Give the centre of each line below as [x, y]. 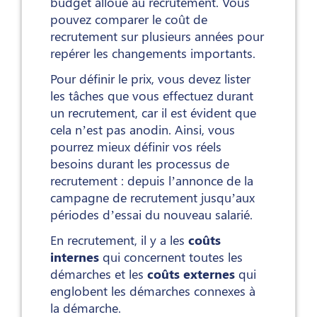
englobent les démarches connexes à [153, 290]
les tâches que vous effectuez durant [152, 95]
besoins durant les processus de [140, 163]
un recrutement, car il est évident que [153, 112]
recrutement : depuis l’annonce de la [152, 180]
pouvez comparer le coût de [129, 19]
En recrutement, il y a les [119, 240]
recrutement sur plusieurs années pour [157, 36]
